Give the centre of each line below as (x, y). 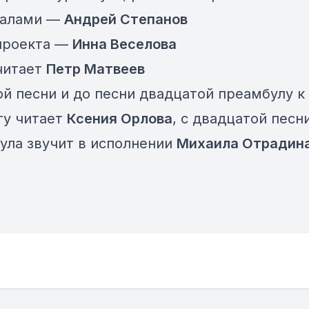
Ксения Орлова (120, 119)
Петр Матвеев (96, 69)
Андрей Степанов (126, 19)
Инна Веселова (124, 44)
